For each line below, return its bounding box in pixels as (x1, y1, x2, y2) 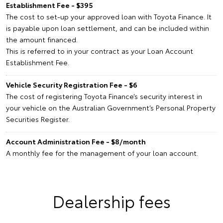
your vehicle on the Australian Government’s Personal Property (6, 102, 216, 112)
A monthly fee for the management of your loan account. (6, 147, 198, 158)
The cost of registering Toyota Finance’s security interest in (6, 91, 202, 101)
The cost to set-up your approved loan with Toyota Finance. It (6, 11, 212, 21)
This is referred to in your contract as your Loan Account (6, 45, 193, 56)
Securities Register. (6, 113, 70, 124)
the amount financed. (6, 34, 78, 44)
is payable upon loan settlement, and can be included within (6, 22, 209, 33)
